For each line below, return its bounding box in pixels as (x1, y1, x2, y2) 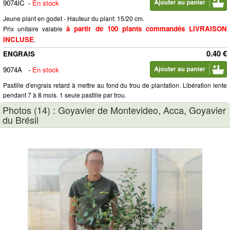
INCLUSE (3, 34, 34, 44)
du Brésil (3, 113, 39, 126)
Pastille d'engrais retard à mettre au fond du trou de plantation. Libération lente (3, 81, 227, 89)
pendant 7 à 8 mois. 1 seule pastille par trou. (3, 90, 126, 99)
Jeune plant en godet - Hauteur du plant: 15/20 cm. (3, 14, 144, 23)
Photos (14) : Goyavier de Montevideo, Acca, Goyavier (3, 103, 226, 117)
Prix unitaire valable (3, 24, 67, 33)
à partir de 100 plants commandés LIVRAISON (66, 24, 227, 33)
